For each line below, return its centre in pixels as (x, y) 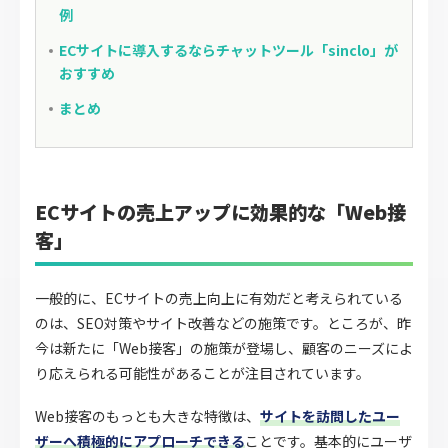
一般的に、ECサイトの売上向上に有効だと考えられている (219, 298)
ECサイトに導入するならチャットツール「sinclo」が (228, 50)
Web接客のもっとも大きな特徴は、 (147, 416)
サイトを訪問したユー (330, 416)
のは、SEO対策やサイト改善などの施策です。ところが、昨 (223, 323)
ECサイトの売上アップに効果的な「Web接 (220, 212)
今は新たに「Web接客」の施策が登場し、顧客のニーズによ (224, 348)
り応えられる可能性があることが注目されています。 (202, 373)
